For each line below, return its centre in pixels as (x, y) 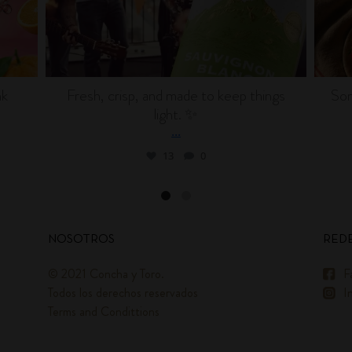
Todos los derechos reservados (123, 292)
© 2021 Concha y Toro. (106, 273)
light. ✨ (176, 114)
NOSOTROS (82, 239)
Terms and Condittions (104, 311)
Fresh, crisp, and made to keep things (176, 95)
